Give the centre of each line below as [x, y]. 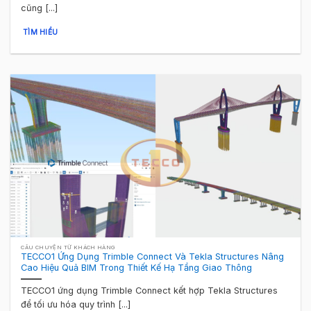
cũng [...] [40, 8]
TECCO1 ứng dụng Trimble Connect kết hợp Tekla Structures [150, 291]
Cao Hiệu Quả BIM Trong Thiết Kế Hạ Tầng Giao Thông [137, 268]
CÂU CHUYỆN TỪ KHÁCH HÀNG [68, 248]
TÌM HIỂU [40, 32]
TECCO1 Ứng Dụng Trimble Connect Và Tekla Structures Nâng [153, 257]
